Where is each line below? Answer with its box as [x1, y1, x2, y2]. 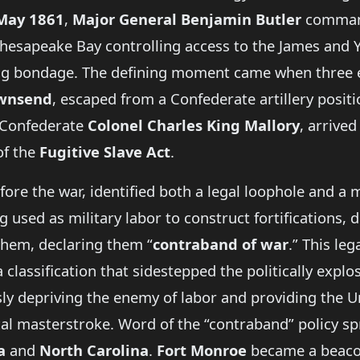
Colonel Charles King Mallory [88, 115, 300, 136]
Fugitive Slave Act [39, 141, 170, 162]
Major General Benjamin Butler [72, 9, 301, 30]
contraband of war [153, 234, 288, 255]
